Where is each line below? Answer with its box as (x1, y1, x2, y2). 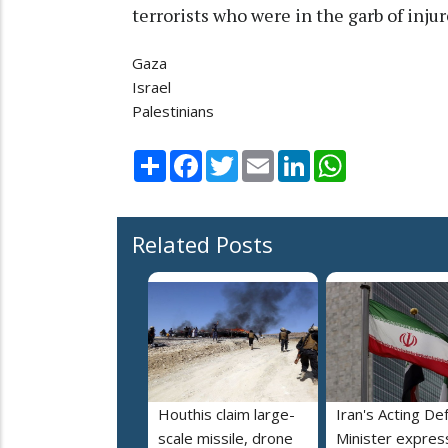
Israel (132, 77, 171, 98)
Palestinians (132, 101, 214, 122)
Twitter (238, 147, 290, 168)
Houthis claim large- (158, 403, 295, 424)
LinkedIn (310, 147, 367, 168)
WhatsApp (346, 147, 417, 168)
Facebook (202, 147, 268, 168)
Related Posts (132, 228, 273, 259)
